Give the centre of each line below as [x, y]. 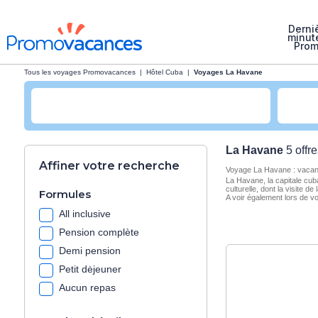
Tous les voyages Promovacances [80, 72]
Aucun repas [87, 287]
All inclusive [85, 213]
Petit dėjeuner [90, 269]
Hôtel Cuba [165, 72]
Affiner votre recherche [109, 165]
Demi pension [90, 250]
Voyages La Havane [228, 72]
